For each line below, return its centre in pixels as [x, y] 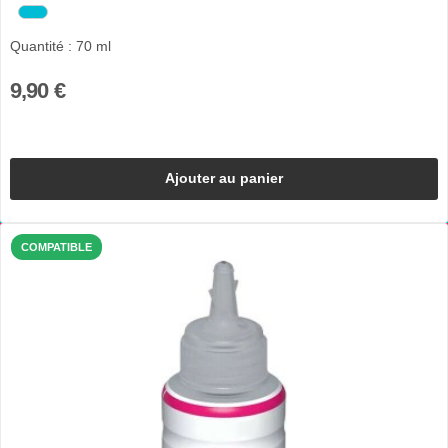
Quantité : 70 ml [60, 46]
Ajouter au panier [224, 178]
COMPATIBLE [56, 246]
